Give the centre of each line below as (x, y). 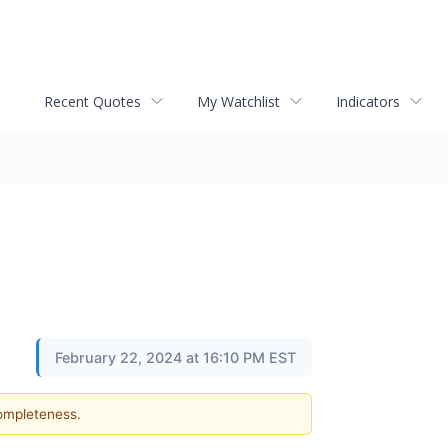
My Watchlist (238, 101)
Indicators (368, 101)
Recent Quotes (92, 101)
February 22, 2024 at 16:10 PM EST (175, 357)
